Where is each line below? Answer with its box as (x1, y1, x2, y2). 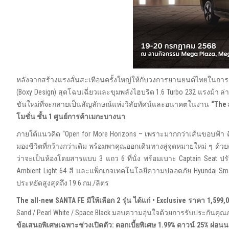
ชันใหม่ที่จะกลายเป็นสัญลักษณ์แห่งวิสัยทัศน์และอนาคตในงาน (16, 100, 211, 108)
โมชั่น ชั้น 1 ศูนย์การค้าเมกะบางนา (16, 112, 125, 121)
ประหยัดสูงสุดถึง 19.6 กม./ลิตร (16, 179, 109, 187)
